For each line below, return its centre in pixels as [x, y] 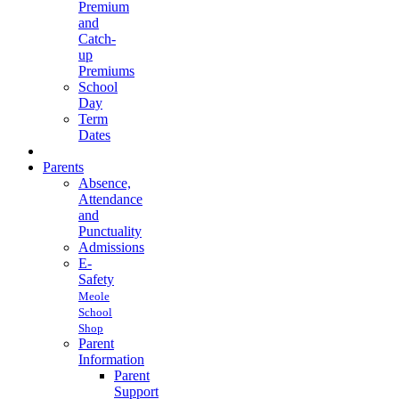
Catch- [97, 38]
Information [111, 359]
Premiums [106, 70]
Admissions [111, 247]
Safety [96, 279]
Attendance [110, 199]
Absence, [105, 183]
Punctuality [110, 231]
